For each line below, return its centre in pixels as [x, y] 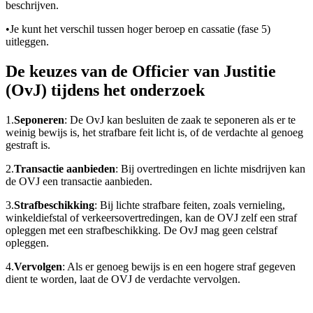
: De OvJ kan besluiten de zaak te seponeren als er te [180, 119]
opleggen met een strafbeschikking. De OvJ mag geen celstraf [141, 230]
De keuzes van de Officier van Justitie [141, 71]
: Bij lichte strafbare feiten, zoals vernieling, [190, 205]
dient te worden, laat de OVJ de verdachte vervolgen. [123, 279]
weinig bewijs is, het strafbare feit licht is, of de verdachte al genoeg [154, 132]
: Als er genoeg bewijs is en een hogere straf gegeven [179, 266]
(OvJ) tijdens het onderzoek [105, 90]
